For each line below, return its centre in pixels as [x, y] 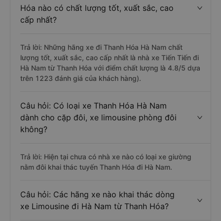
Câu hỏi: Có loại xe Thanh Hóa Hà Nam [93, 106]
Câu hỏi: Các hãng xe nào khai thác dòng [97, 194]
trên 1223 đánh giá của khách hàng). [81, 78]
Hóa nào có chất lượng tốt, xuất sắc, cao [97, 8]
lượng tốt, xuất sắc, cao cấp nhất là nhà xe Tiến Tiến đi [110, 57]
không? [34, 129]
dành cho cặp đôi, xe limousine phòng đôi [98, 117]
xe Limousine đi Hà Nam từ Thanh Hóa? [94, 206]
